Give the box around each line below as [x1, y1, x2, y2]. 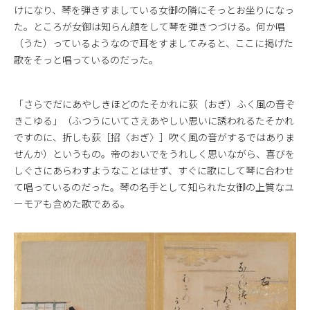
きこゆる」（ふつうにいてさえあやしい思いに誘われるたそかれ [14, 113, 294, 127]
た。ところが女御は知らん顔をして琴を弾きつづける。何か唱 [14, 19, 285, 33]
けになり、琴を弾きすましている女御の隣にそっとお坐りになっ [14, 2, 294, 17]
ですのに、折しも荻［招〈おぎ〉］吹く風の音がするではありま [14, 129, 295, 144]
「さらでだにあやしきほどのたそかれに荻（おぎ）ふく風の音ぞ [14, 96, 295, 111]
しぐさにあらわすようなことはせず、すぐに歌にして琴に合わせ [14, 163, 294, 177]
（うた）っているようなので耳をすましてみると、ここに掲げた [14, 35, 293, 50]
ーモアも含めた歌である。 [14, 196, 130, 210]
